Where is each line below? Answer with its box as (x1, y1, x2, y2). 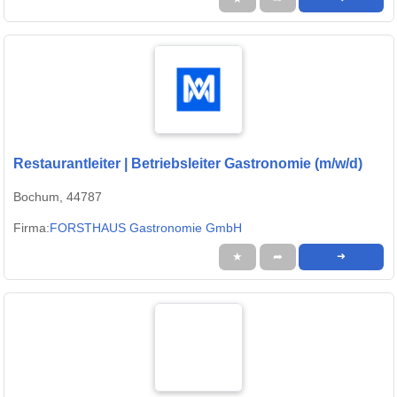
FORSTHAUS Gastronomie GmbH (50, 221, 242, 236)
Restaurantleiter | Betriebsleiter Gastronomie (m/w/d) (13, 156, 362, 172)
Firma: (13, 221, 50, 236)
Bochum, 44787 (13, 190, 102, 205)
